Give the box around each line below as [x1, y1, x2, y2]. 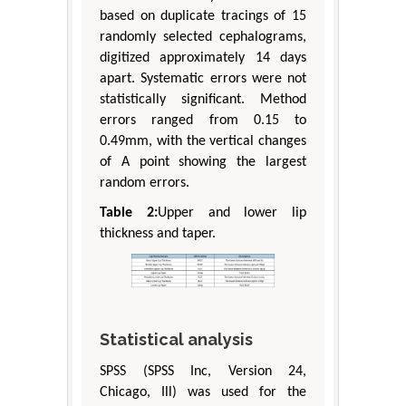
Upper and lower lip [157, 206, 306, 221]
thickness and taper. [100, 227, 216, 242]
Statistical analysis [100, 329, 253, 349]
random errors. [100, 176, 189, 191]
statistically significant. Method [100, 92, 306, 108]
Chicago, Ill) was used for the [100, 384, 306, 400]
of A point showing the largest [100, 155, 306, 170]
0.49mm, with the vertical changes [100, 134, 306, 150]
